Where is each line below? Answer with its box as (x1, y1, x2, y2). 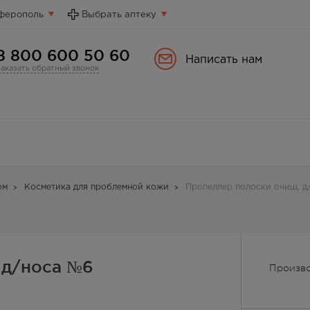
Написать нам (185, 55, 262, 65)
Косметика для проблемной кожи (24, 183, 169, 191)
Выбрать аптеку (82, 10, 156, 19)
